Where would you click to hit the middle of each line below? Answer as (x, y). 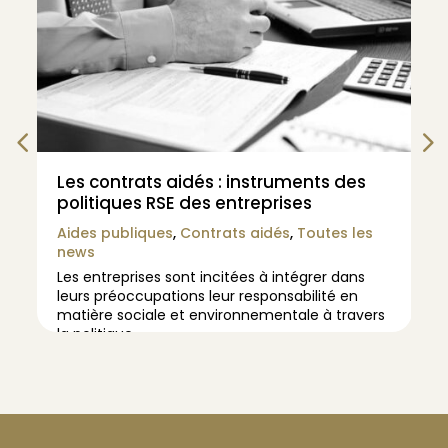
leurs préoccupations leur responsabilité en (207, 295)
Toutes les (334, 232)
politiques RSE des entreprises (184, 202)
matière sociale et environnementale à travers (220, 314)
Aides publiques (114, 232)
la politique (94, 333)
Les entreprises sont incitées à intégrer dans (210, 276)
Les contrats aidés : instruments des (211, 181)
